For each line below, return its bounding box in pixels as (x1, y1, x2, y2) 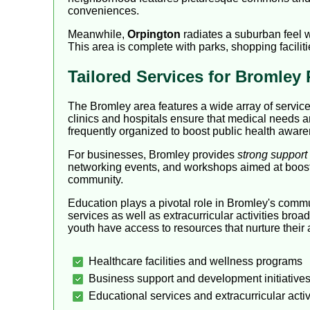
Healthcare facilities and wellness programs (89, 255, 302, 267)
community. (68, 173, 123, 185)
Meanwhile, (68, 28, 127, 40)
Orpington (127, 28, 181, 40)
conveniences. (68, 4, 139, 17)
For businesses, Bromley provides (68, 148, 237, 161)
